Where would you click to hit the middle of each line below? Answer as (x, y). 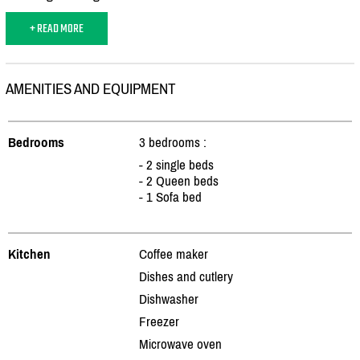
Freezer (159, 321)
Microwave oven (180, 344)
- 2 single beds (176, 164)
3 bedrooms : (173, 142)
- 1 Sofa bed (170, 196)
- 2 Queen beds (179, 180)
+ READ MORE (57, 28)
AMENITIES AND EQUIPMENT (91, 88)
